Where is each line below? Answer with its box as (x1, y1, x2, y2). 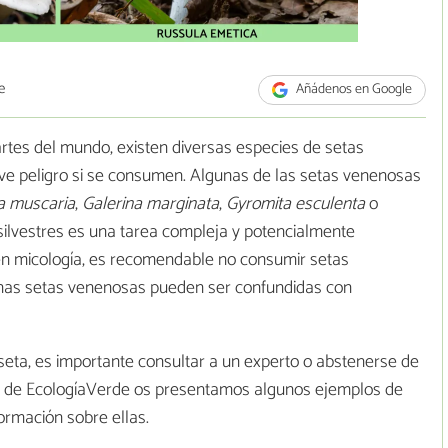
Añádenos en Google (293, 78, 413, 102)
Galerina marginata (82, 189, 219, 220)
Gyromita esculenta (226, 189, 369, 220)
